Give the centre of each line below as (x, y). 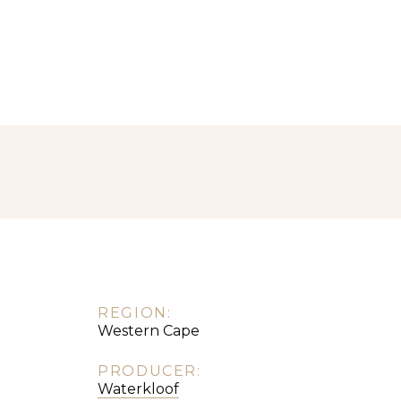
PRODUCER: (149, 371)
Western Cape (149, 331)
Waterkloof (139, 389)
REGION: (135, 313)
